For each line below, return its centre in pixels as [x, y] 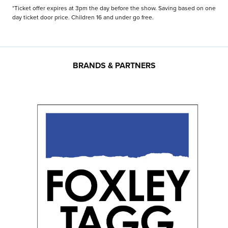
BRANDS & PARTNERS [114, 65]
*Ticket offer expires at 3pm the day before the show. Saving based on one [114, 8]
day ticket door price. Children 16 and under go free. [83, 17]
